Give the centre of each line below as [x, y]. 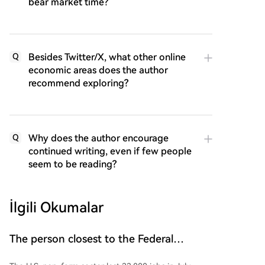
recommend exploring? [78, 83]
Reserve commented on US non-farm [101, 254]
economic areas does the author [98, 70]
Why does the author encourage [98, 138]
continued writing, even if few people [110, 151]
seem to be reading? [72, 164]
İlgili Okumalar [56, 207]
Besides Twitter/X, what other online [107, 57]
